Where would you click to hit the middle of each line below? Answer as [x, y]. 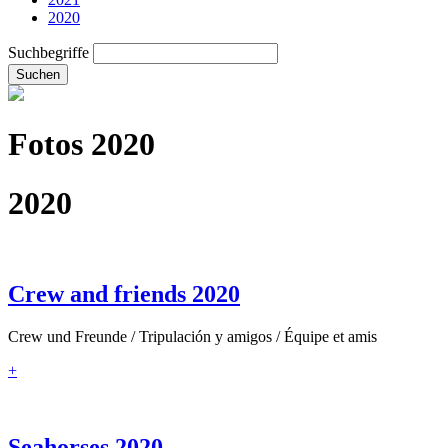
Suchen [38, 74]
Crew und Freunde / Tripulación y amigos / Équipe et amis [192, 337]
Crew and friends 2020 [124, 294]
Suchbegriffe [48, 52]
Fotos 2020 [81, 144]
